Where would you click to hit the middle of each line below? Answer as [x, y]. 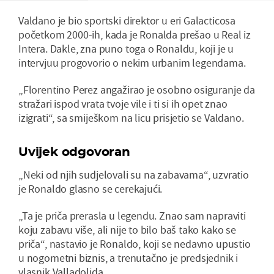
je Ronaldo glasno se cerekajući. [91, 188]
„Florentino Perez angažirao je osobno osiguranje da [137, 89]
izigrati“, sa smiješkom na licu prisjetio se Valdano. [131, 117]
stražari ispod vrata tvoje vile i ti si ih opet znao [123, 103]
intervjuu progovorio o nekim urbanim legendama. [132, 62]
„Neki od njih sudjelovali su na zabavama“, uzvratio [134, 174]
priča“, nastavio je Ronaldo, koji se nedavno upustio [135, 243]
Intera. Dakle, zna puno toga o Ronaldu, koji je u [126, 48]
